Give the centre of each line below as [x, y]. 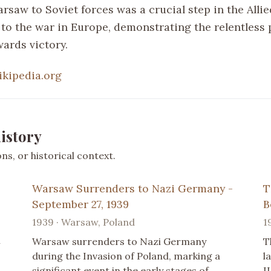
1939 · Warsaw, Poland [84, 222]
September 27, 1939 [81, 204]
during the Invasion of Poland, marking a [126, 256]
